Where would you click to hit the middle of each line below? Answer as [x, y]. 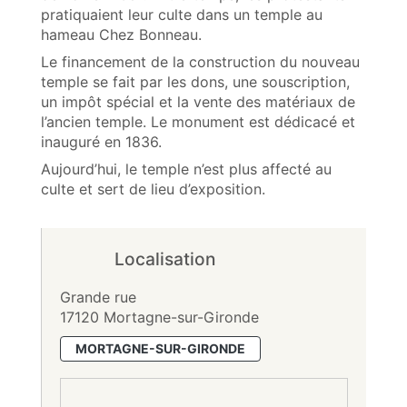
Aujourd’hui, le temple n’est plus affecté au [186, 169]
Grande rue [98, 297]
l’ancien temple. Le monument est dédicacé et [198, 121]
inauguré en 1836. [101, 141]
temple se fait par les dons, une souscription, [195, 81]
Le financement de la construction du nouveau [200, 61]
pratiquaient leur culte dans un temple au [182, 14]
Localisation [165, 258]
